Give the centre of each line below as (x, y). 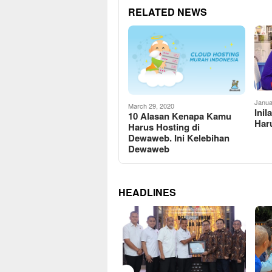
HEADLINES (147, 192)
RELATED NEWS (168, 12)
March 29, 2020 (151, 105)
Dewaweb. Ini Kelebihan (179, 138)
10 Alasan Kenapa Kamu (180, 116)
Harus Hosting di (164, 127)
